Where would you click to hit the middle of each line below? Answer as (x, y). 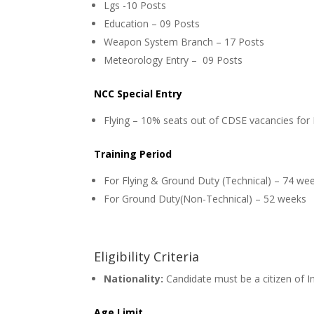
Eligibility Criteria (147, 257)
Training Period (133, 154)
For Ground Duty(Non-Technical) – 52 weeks (205, 199)
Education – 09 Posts (152, 24)
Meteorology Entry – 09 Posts (173, 60)
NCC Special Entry (140, 94)
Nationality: (135, 279)
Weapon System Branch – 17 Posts (184, 42)
